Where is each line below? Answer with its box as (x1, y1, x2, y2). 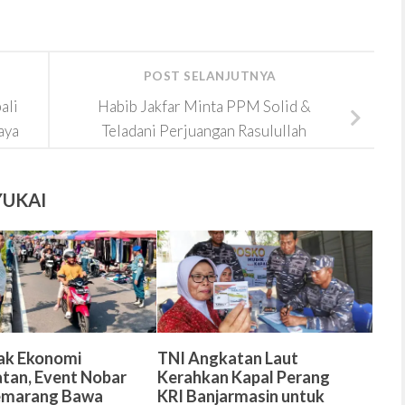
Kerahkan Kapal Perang (156, 366, 330, 387)
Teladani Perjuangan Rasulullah (102, 120, 306, 140)
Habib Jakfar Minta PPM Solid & (98, 96, 311, 116)
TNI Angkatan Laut (156, 347, 298, 368)
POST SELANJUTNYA (143, 69, 280, 84)
